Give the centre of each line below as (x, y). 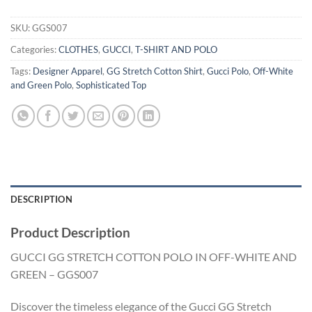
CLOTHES (78, 50)
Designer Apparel (68, 71)
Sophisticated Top (111, 85)
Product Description (70, 233)
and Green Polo (41, 85)
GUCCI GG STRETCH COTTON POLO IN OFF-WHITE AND (154, 256)
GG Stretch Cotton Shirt (155, 71)
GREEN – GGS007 (54, 274)
